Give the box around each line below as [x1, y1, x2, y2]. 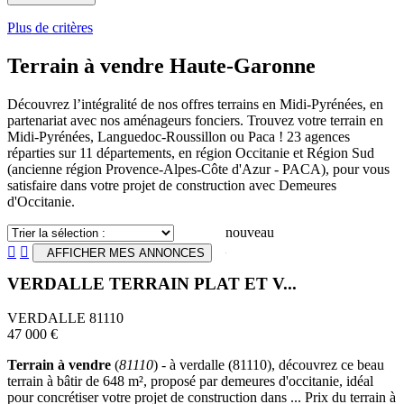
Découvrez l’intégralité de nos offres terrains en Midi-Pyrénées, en [7, 96, 383, 112]
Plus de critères [7, 20, 93, 35]
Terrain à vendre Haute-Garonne [7, 53, 316, 78]
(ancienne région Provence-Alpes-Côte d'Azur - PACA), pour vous [7, 161, 390, 177]
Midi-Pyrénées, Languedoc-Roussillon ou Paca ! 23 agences [7, 128, 350, 144]
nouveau [225, 224, 274, 240]
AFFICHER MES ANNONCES [40, 245, 205, 260]
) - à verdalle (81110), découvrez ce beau [153, 357, 384, 373]
